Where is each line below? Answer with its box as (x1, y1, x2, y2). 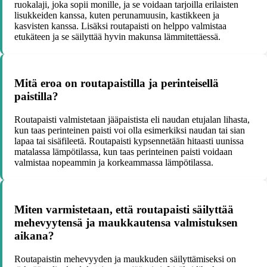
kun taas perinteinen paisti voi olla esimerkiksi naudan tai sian (14, 125, 245, 136)
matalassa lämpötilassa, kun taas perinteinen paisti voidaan (14, 147, 232, 157)
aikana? (14, 229, 54, 242)
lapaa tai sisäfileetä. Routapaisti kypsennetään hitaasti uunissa (14, 136, 244, 147)
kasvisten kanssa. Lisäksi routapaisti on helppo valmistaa (14, 20, 226, 31)
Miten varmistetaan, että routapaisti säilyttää (14, 203, 234, 216)
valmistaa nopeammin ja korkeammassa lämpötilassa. (14, 157, 213, 168)
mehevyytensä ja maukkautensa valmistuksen (14, 216, 238, 229)
